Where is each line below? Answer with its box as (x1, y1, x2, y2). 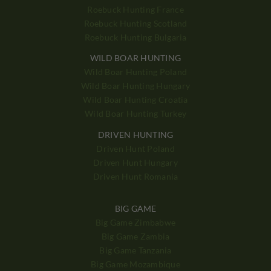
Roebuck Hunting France (87, 4, 184, 15)
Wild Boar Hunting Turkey (85, 108, 186, 119)
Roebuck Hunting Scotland (83, 18, 188, 28)
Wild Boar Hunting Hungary (80, 80, 191, 91)
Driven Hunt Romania (93, 171, 178, 182)
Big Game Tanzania (99, 245, 172, 256)
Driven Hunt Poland (96, 143, 175, 154)
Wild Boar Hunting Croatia (83, 94, 188, 105)
